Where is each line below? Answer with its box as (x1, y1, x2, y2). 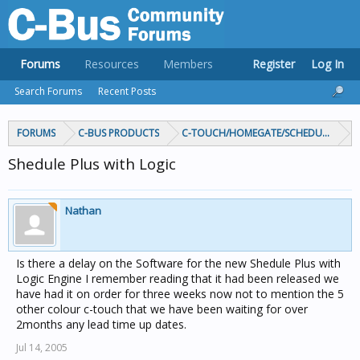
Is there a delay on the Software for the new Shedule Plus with (16, 256, 341, 271)
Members (163, 56, 213, 72)
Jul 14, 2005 (16, 341, 67, 354)
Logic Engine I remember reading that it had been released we (16, 271, 339, 286)
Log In (311, 56, 344, 72)
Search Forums (14, 84, 82, 98)
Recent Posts (98, 84, 156, 98)
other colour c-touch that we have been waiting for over (16, 301, 308, 317)
